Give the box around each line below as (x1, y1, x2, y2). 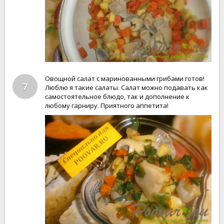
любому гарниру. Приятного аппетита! (45, 101, 168, 110)
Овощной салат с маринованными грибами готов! (45, 74, 204, 83)
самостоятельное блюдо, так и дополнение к (45, 92, 189, 101)
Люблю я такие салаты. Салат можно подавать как (45, 83, 208, 92)
